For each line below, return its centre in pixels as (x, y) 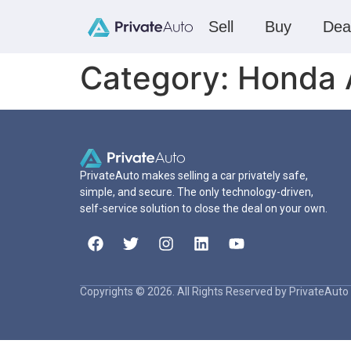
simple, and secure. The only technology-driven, (197, 192)
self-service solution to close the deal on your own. (204, 208)
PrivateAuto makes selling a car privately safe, (194, 175)
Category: (159, 78)
